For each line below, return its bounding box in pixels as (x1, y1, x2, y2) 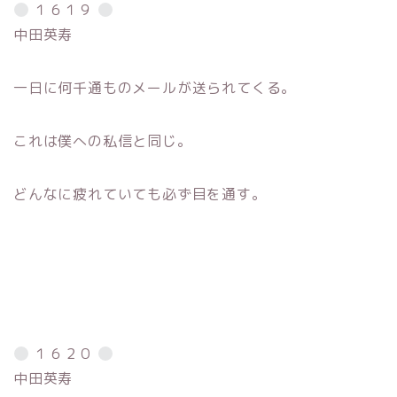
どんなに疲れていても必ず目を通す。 (13, 183, 267, 204)
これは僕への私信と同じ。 (13, 130, 192, 151)
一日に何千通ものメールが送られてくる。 (13, 77, 297, 97)
